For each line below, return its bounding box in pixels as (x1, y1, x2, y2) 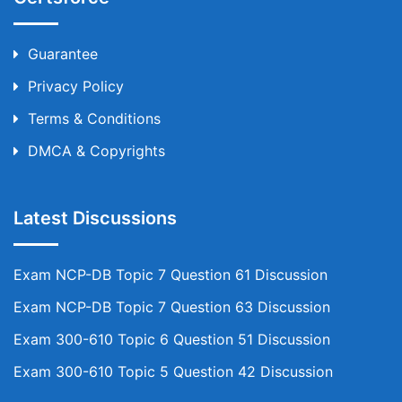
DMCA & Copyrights (28, 142, 165, 160)
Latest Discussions (13, 207, 177, 229)
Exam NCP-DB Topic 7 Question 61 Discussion (13, 266, 328, 284)
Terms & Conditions (28, 109, 161, 127)
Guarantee (28, 45, 98, 63)
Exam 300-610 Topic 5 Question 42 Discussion (13, 363, 333, 380)
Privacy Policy (28, 77, 124, 95)
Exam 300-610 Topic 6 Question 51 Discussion (13, 330, 330, 348)
